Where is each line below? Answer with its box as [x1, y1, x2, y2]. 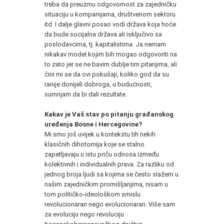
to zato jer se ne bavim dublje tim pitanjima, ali [44, 60, 177, 68]
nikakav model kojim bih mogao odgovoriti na [44, 50, 177, 58]
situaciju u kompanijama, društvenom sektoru [44, 10, 175, 18]
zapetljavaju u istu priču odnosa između [44, 150, 159, 158]
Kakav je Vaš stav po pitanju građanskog [44, 110, 173, 118]
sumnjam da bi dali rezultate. [44, 90, 127, 98]
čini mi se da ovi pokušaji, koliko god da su [44, 70, 169, 78]
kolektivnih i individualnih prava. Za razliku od [44, 160, 174, 168]
